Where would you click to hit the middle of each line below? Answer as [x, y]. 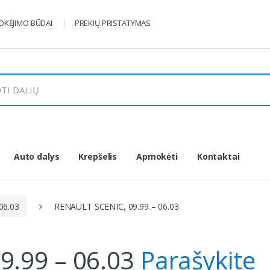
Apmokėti [157, 156]
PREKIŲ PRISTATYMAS [113, 23]
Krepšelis [98, 156]
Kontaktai [218, 156]
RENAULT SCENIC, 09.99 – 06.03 [116, 206]
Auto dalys [36, 156]
